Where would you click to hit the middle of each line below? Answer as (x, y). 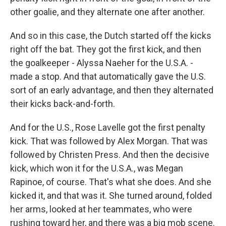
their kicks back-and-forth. (63, 104)
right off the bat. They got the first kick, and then (106, 49)
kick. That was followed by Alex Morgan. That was (109, 141)
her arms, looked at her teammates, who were (101, 209)
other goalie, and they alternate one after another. (107, 12)
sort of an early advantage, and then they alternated (112, 90)
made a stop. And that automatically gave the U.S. (108, 76)
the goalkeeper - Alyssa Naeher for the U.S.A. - (102, 63)
